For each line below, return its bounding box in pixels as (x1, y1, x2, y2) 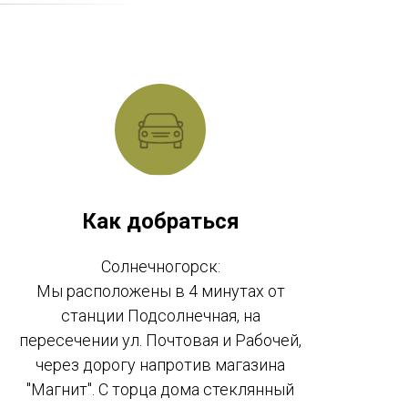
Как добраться (81, 209, 240, 235)
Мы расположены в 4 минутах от (36, 281, 285, 301)
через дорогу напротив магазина (36, 355, 285, 375)
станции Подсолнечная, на (60, 306, 260, 326)
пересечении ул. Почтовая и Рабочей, (19, 331, 301, 351)
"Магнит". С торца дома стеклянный (26, 380, 294, 400)
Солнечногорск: (100, 257, 220, 277)
